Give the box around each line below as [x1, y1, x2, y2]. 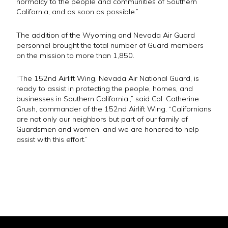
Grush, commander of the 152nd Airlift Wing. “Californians [16, 104, 211, 114]
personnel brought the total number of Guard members [16, 40, 204, 50]
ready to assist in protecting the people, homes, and [16, 84, 193, 94]
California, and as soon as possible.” [16, 7, 138, 17]
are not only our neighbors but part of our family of [16, 115, 188, 124]
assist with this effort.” [16, 135, 88, 145]
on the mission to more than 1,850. [16, 50, 134, 60]
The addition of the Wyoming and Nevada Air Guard [16, 30, 195, 40]
